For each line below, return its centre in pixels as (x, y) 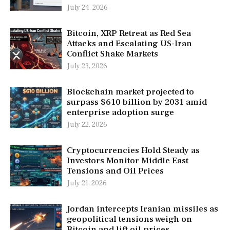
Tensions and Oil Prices (115, 171)
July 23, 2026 (87, 66)
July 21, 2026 (87, 184)
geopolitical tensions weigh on (129, 219)
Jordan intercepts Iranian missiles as (142, 209)
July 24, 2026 (87, 8)
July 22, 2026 (87, 125)
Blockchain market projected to (130, 92)
